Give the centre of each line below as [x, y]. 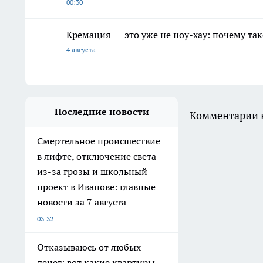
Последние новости [102, 112]
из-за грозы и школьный [92, 172]
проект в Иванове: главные [96, 187]
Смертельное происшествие [99, 141]
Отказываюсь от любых [89, 247]
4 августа [81, 50]
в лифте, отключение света [97, 156]
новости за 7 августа [82, 202]
